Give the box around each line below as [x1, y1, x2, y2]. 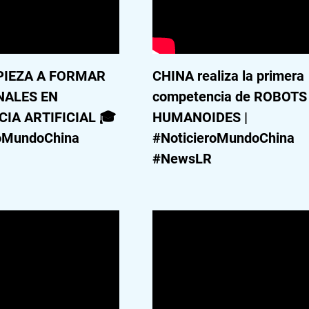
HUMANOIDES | [152, 109, 248, 126]
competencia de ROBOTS [152, 88, 308, 105]
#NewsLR [152, 150, 212, 167]
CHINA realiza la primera [152, 68, 305, 84]
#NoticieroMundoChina [152, 130, 295, 146]
